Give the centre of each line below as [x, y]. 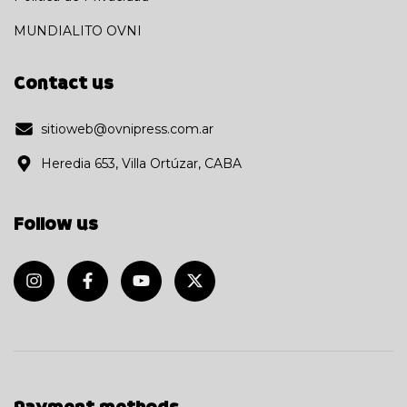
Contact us [64, 83]
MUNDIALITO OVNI [78, 30]
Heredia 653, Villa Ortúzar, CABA [141, 163]
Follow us [56, 224]
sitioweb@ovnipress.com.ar [127, 129]
